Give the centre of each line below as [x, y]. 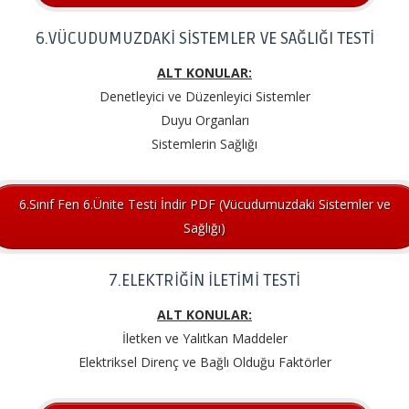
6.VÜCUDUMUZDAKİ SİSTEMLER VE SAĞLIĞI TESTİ [204, 39]
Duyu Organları [204, 121]
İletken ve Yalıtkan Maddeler [204, 338]
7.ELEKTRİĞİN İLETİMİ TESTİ [204, 280]
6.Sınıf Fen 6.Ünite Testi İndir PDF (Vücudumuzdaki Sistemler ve [204, 204]
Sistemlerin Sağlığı [204, 144]
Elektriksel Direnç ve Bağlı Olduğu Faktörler [204, 362]
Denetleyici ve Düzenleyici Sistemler [204, 97]
